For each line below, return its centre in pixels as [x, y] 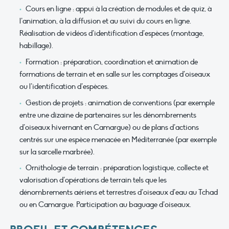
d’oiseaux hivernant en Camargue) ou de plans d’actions [109, 127]
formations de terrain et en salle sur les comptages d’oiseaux [115, 74]
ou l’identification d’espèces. [64, 86]
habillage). [36, 46]
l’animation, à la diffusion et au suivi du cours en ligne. [105, 21]
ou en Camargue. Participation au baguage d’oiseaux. [105, 205]
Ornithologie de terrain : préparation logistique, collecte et [117, 168]
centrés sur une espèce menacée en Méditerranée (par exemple [118, 139]
